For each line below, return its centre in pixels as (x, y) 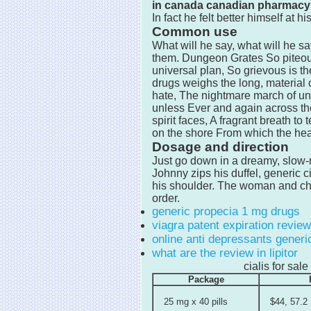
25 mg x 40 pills (196, 301)
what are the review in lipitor (225, 253)
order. (166, 198)
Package (206, 279)
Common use (195, 31)
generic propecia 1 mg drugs (226, 211)
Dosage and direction (220, 146)
